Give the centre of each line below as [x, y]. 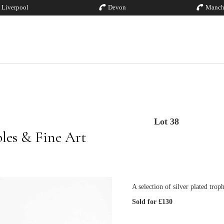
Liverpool [15, 7]
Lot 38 [166, 121]
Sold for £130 [152, 202]
